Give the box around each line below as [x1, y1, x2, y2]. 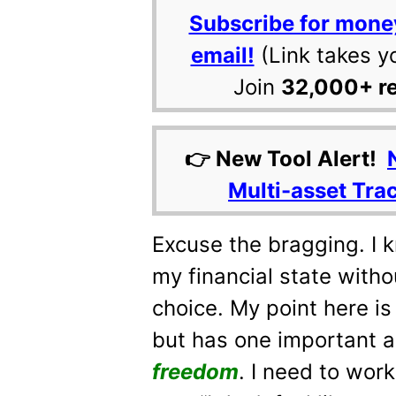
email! [190, 42, 255, 68]
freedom [152, 359, 239, 385]
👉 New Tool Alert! [185, 146, 387, 171]
